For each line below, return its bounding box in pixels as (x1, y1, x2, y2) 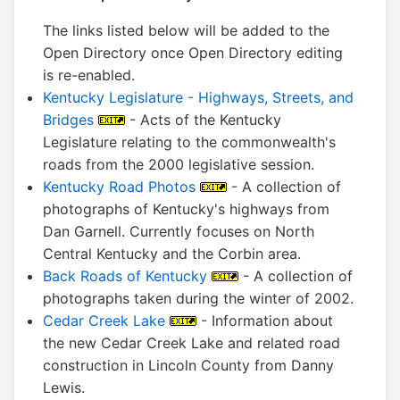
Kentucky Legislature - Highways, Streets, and (43, 88, 354, 107)
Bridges (43, 111, 94, 129)
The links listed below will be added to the (43, 21, 329, 40)
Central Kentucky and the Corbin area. (43, 245, 301, 263)
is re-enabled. (43, 66, 135, 85)
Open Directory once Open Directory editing (43, 44, 343, 62)
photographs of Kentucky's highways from (43, 200, 329, 219)
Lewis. (43, 379, 85, 397)
